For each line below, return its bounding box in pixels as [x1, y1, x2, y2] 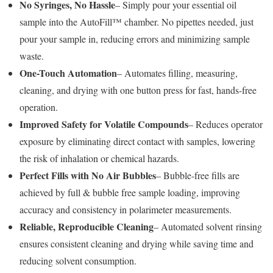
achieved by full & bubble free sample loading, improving [19, 185, 240, 199]
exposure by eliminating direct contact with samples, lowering [19, 134, 255, 147]
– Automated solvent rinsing [154, 219, 262, 233]
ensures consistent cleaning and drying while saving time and [19, 236, 253, 250]
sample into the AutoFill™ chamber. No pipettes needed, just [19, 15, 253, 28]
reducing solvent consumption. [19, 253, 140, 267]
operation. [19, 100, 61, 113]
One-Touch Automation [19, 65, 117, 80]
